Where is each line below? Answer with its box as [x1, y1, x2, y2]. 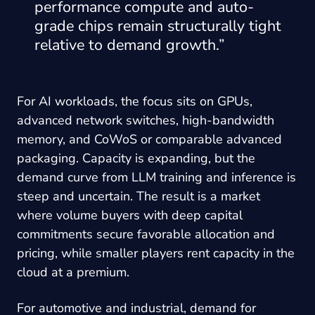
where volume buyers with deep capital [17, 206, 243, 224]
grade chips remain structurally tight [34, 15, 281, 37]
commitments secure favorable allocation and [17, 225, 275, 243]
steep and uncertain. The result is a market [17, 187, 260, 205]
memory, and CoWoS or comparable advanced [17, 130, 282, 148]
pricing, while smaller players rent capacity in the [17, 244, 295, 262]
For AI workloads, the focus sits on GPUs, [17, 92, 252, 110]
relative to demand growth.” [34, 34, 225, 56]
